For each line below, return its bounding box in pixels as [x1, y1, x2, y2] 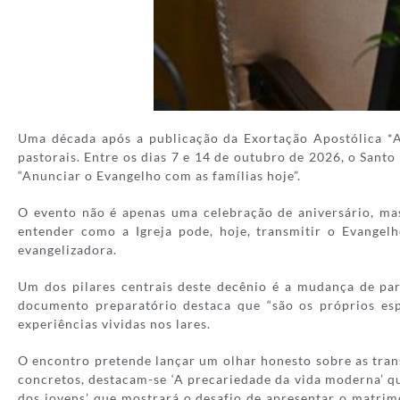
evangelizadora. [18, 242, 117, 257]
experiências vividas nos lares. [18, 316, 211, 331]
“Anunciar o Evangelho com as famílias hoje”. [18, 168, 301, 183]
